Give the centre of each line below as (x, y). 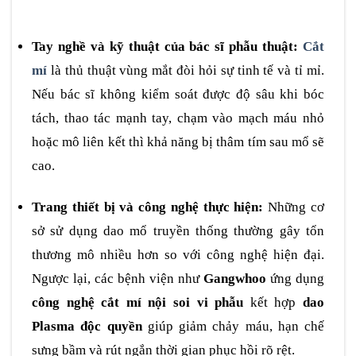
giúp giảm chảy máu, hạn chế (233, 326)
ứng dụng (295, 278)
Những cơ (294, 207)
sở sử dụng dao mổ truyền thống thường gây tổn (178, 230)
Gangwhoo (235, 278)
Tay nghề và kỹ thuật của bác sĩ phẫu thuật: (167, 46)
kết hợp (273, 302)
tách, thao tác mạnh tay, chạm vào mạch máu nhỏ (178, 118)
